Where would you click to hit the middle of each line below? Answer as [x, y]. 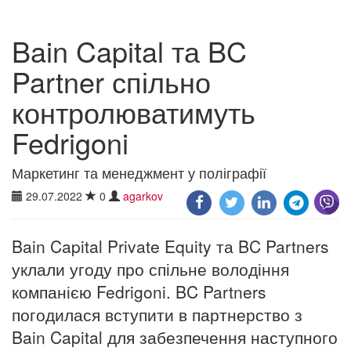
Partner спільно [111, 81]
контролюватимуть [134, 111]
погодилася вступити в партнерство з [157, 314]
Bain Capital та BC [129, 50]
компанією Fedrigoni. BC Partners [139, 291]
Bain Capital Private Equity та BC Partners [170, 246]
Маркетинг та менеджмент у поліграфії [139, 172]
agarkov [143, 195]
